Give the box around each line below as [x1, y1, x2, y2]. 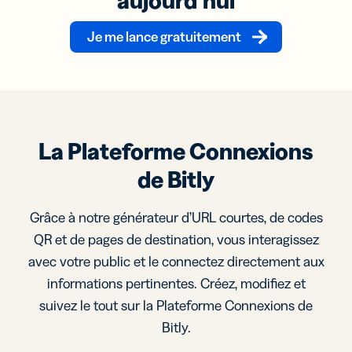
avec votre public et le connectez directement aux [27, 252, 324, 270]
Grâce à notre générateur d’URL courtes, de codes [29, 208, 323, 226]
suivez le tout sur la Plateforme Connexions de [39, 296, 313, 314]
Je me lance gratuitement [87, 27, 241, 46]
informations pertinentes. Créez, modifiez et [46, 274, 306, 292]
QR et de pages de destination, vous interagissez [33, 230, 319, 248]
